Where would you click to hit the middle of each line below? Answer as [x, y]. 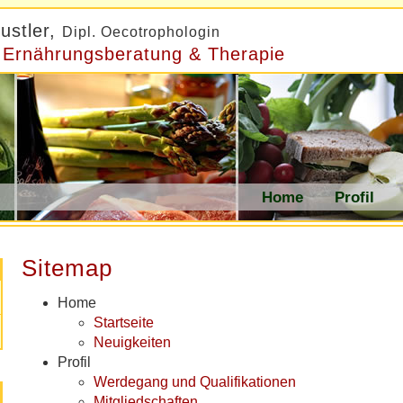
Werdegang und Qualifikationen [195, 381]
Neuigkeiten [132, 342]
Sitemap [67, 269]
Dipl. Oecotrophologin [141, 32]
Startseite [124, 322]
